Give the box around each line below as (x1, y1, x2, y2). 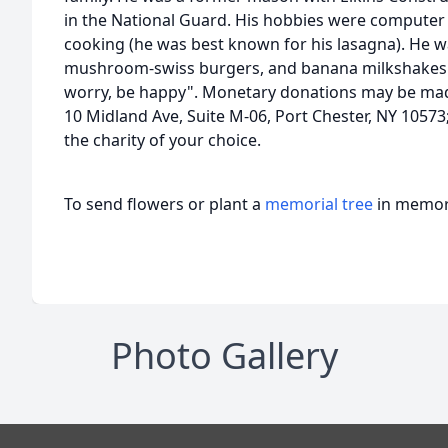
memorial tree (265, 193, 373, 215)
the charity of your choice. (64, 129, 261, 151)
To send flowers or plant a (64, 193, 265, 215)
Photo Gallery (110, 331, 338, 380)
